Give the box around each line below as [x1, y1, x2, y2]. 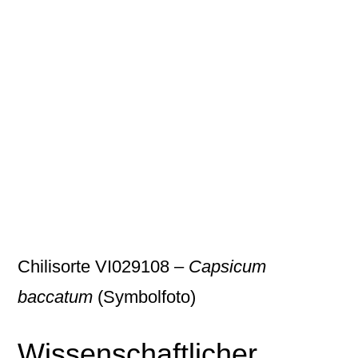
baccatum [18, 287, 93, 307]
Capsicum [189, 257, 267, 276]
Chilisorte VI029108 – [18, 257, 189, 276]
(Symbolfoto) [93, 287, 197, 307]
